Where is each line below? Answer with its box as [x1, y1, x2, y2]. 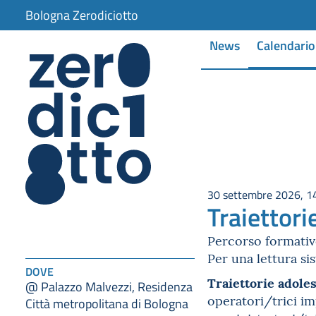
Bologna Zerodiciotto [25, 6, 138, 23]
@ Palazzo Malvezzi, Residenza [25, 277, 193, 295]
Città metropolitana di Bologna [25, 294, 188, 312]
